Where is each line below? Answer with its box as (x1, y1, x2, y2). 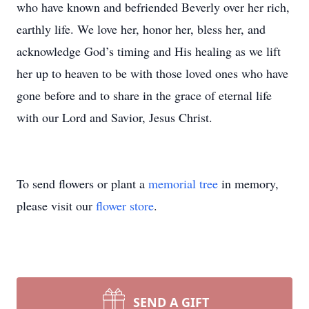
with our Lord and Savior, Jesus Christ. (17, 109, 212, 126)
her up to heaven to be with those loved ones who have (17, 65, 288, 81)
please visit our (17, 197, 96, 214)
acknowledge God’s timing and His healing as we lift (17, 43, 281, 59)
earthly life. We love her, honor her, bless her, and (17, 21, 266, 37)
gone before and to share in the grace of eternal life (17, 87, 272, 103)
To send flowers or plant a (17, 175, 148, 192)
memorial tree (148, 175, 218, 192)
